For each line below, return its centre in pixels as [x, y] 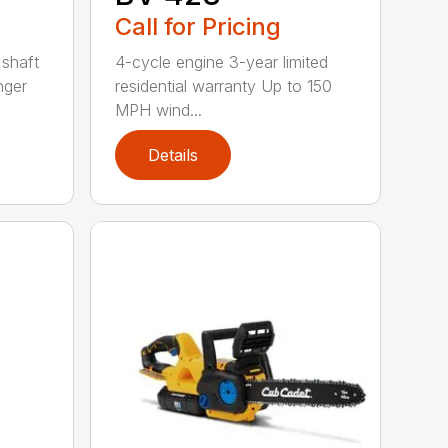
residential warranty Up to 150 [224, 85]
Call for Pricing [198, 26]
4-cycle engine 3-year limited [222, 61]
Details [173, 154]
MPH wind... [159, 109]
